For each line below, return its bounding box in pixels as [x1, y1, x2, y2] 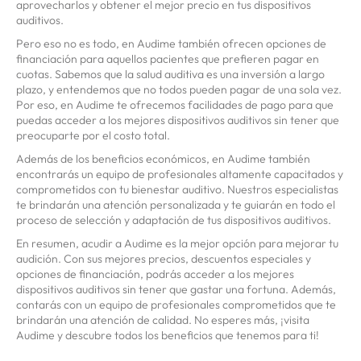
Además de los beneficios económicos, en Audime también [16, 151, 310, 167]
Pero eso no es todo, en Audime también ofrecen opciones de [16, 36, 326, 52]
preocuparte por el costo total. [16, 128, 170, 143]
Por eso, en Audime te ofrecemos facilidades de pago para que [16, 98, 334, 113]
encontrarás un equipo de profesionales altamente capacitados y [16, 167, 343, 182]
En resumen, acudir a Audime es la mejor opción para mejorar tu [16, 236, 338, 251]
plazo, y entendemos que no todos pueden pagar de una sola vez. [16, 82, 342, 98]
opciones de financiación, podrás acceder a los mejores [16, 267, 294, 282]
